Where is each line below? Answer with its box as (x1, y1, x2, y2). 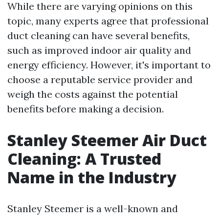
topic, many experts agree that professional (7, 15, 209, 27)
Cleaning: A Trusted (7, 148, 161, 170)
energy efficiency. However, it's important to (7, 59, 211, 71)
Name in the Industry (7, 167, 176, 188)
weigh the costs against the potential (7, 88, 178, 101)
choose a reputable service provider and (7, 73, 193, 86)
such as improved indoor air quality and (7, 44, 191, 57)
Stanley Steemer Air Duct (7, 130, 207, 151)
